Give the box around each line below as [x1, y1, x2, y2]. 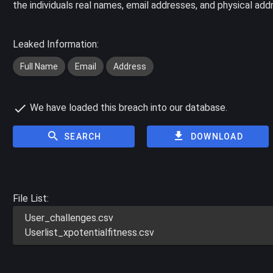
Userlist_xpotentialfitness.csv [25, 226, 155, 238]
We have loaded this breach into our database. [27, 102, 228, 113]
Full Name [20, 61, 58, 71]
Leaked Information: [13, 38, 99, 50]
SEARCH [64, 131, 102, 141]
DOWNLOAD [190, 131, 243, 141]
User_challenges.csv [25, 211, 114, 224]
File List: [13, 192, 49, 204]
